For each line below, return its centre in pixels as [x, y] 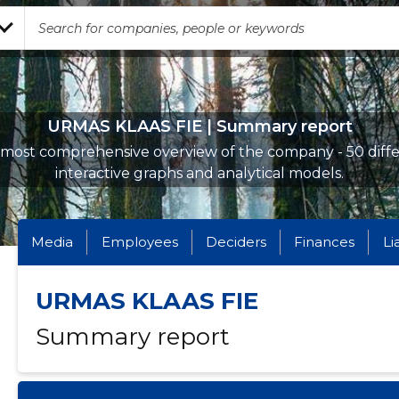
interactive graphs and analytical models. [199, 173]
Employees [139, 242]
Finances [325, 242]
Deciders [236, 242]
